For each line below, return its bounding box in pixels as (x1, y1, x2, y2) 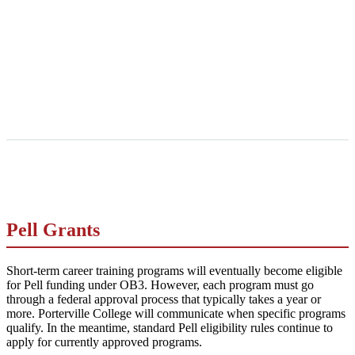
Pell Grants (6, 219, 100, 241)
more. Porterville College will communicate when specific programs (6, 306, 345, 320)
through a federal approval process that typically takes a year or (6, 292, 321, 306)
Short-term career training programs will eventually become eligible (6, 263, 342, 277)
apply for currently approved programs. (6, 334, 202, 349)
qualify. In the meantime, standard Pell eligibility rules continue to (6, 320, 333, 334)
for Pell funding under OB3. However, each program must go (6, 277, 314, 292)
